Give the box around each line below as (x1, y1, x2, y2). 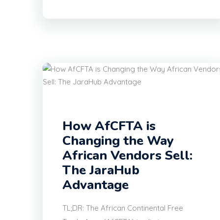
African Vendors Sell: (62, 147, 192, 165)
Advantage (62, 176, 129, 194)
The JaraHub (62, 162, 139, 179)
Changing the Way (62, 132, 174, 150)
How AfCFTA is (62, 117, 156, 135)
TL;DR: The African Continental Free (62, 203, 183, 213)
